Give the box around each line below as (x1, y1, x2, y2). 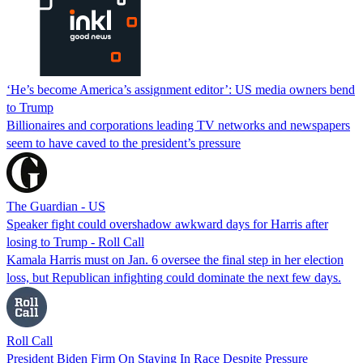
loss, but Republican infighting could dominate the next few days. (6, 270, 341, 284)
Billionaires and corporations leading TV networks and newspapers (6, 117, 350, 132)
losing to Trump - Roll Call (6, 234, 144, 249)
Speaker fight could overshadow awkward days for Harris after (6, 216, 328, 231)
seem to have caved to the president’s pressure (6, 135, 241, 150)
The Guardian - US (6, 199, 105, 213)
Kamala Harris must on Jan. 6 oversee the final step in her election (6, 252, 344, 267)
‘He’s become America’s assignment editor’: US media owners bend (6, 82, 355, 96)
